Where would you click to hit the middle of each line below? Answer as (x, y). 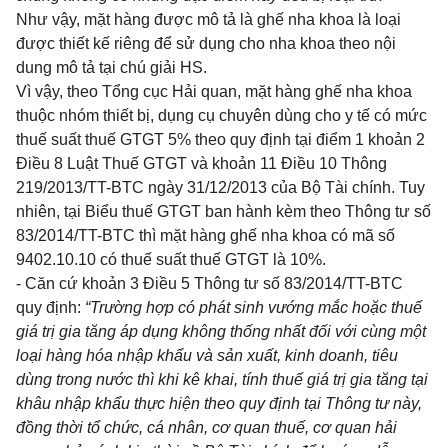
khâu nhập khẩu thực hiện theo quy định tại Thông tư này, (219, 403)
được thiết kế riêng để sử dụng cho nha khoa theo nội (206, 43)
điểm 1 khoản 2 (370, 139)
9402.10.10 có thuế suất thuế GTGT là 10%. (171, 259)
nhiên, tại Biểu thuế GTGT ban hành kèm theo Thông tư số (223, 211)
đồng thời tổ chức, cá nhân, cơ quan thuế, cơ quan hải (206, 427)
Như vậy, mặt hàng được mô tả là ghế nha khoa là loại (208, 19)
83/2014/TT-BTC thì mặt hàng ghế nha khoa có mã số (205, 235)
